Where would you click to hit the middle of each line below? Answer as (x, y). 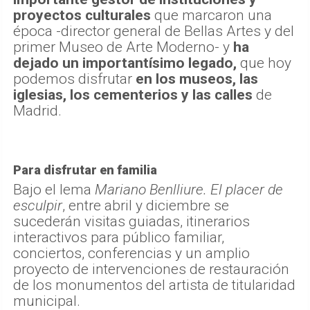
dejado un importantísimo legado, (125, 63)
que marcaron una (211, 16)
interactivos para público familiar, (119, 238)
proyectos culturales (82, 16)
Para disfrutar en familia (85, 170)
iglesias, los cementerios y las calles (133, 95)
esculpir (38, 206)
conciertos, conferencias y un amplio (131, 254)
